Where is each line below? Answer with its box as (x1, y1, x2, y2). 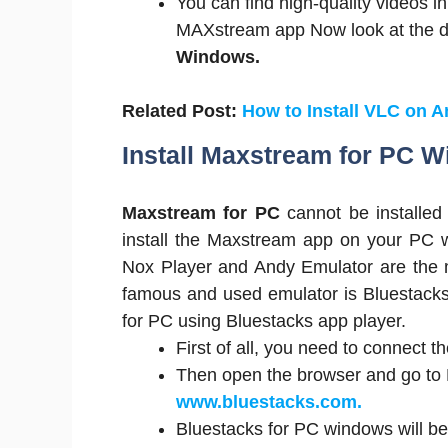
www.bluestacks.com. (176, 392, 362, 412)
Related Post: (122, 101, 242, 121)
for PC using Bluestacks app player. (122, 311, 406, 331)
